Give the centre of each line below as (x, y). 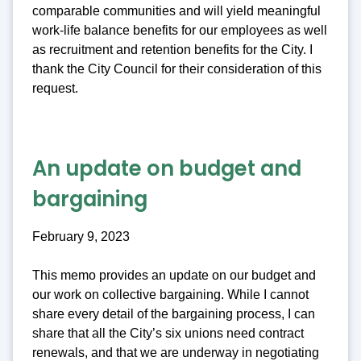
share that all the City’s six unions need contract (168, 334)
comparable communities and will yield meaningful (176, 10)
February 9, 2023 (81, 237)
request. (55, 88)
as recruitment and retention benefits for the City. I (172, 49)
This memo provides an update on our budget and (174, 276)
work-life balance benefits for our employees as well (180, 30)
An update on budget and (167, 169)
